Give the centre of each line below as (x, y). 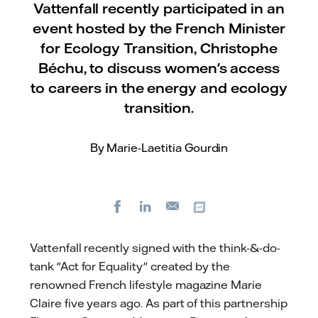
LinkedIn (178, 205)
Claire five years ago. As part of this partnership (159, 303)
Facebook (153, 205)
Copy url (232, 205)
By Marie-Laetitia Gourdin (159, 148)
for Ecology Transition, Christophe (159, 48)
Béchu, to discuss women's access (159, 68)
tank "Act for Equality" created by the (130, 266)
